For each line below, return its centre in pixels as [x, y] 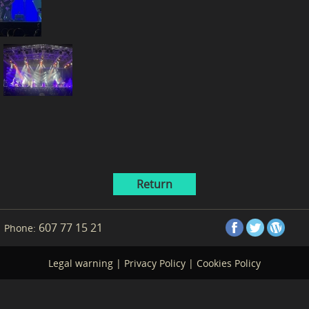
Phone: [20, 228]
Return [154, 184]
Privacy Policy [155, 263]
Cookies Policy [229, 263]
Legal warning [81, 263]
